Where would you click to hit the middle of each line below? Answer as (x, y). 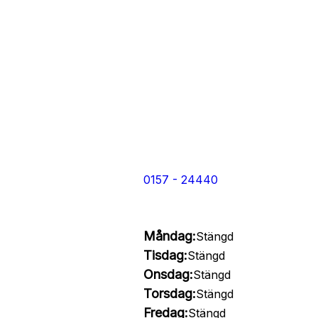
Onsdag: (168, 274)
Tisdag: (165, 255)
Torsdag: (169, 294)
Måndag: (169, 236)
